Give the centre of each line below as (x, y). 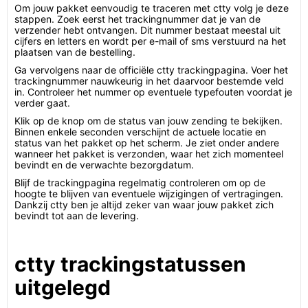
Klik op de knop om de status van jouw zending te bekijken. (148, 121)
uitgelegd (63, 287)
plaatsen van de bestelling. (75, 52)
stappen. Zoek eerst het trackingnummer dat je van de (137, 19)
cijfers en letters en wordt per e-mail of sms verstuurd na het (150, 41)
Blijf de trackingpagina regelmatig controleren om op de (140, 183)
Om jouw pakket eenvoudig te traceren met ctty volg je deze (152, 8)
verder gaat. (42, 103)
